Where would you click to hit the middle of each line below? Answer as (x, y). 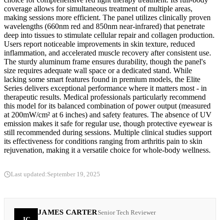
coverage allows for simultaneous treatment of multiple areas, (98, 8)
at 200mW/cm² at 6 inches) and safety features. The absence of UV (108, 114)
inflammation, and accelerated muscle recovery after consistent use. (108, 53)
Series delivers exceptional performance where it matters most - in (105, 88)
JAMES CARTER (68, 212)
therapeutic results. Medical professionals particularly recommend (105, 97)
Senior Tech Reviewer (126, 212)
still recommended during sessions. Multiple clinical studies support (108, 132)
